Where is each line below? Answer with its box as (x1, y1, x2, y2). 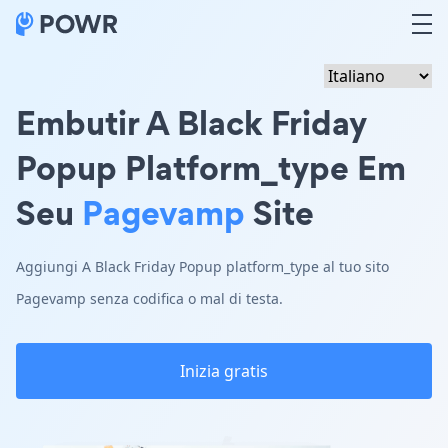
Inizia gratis (180, 360, 268, 382)
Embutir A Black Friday (16, 99, 367, 146)
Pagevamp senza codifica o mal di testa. (16, 289, 283, 308)
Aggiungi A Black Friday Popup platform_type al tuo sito (16, 257, 389, 276)
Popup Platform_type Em (16, 144, 406, 191)
